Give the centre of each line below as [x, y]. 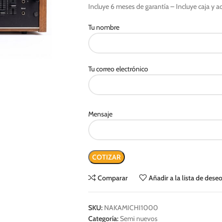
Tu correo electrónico [118, 69]
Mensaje [100, 114]
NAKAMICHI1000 [131, 208]
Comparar [113, 178]
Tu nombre [104, 27]
